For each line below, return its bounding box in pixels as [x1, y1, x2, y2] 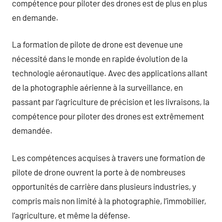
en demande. [12, 12, 58, 22]
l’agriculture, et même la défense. [12, 210, 130, 220]
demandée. [12, 125, 53, 135]
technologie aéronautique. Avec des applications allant [12, 68, 208, 78]
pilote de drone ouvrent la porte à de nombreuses [12, 166, 185, 177]
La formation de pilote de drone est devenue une [12, 39, 183, 49]
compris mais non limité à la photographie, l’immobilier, [12, 195, 206, 206]
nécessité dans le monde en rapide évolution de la [12, 54, 188, 63]
